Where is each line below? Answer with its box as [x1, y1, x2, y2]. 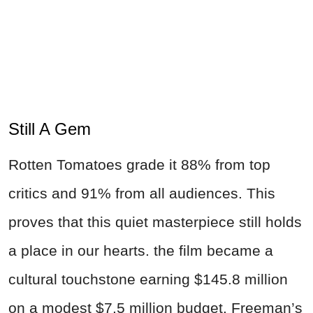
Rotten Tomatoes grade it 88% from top [8, 156, 270, 173]
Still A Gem [8, 119, 91, 138]
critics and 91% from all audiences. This [8, 184, 275, 201]
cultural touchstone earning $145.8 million [8, 270, 288, 287]
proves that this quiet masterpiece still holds [8, 213, 302, 230]
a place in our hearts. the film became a [8, 242, 273, 259]
